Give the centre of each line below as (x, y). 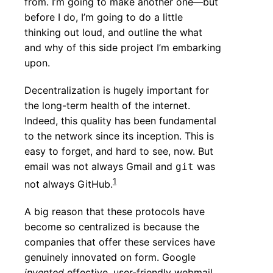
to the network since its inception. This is (119, 136)
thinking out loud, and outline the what (113, 32)
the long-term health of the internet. (107, 105)
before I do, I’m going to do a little (104, 17)
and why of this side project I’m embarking (123, 47)
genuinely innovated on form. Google (110, 257)
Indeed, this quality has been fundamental (120, 120)
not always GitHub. (69, 184)
